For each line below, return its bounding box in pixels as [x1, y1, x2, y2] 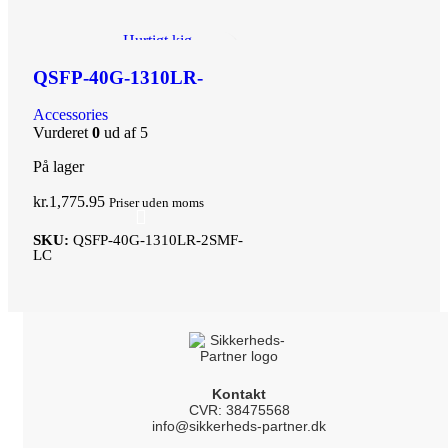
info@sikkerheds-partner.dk [152, 417, 326, 434]
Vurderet [33, 123, 92, 141]
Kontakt [212, 385, 266, 402]
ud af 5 [100, 123, 148, 141]
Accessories [33, 105, 108, 123]
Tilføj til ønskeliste [123, 50, 239, 68]
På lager [33, 157, 84, 175]
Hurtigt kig [123, 32, 192, 50]
